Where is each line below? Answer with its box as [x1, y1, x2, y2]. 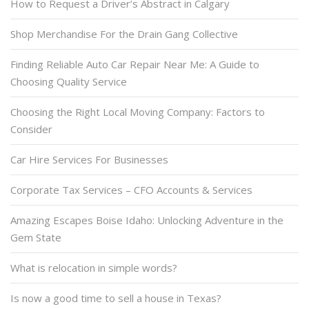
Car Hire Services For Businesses [10, 152, 168, 166]
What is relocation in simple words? [10, 260, 177, 275]
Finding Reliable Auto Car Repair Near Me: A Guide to [10, 57, 259, 71]
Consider [10, 121, 52, 136]
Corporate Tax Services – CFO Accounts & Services [10, 182, 252, 197]
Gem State [10, 230, 61, 244]
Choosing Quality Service [10, 74, 127, 88]
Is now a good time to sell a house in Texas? [10, 290, 221, 305]
